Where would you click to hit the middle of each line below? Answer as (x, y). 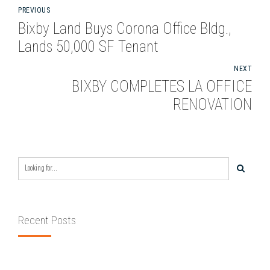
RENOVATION (212, 105)
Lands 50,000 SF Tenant (129, 46)
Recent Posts (47, 220)
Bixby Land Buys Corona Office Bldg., (125, 28)
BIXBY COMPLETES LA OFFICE (162, 87)
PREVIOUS (34, 10)
